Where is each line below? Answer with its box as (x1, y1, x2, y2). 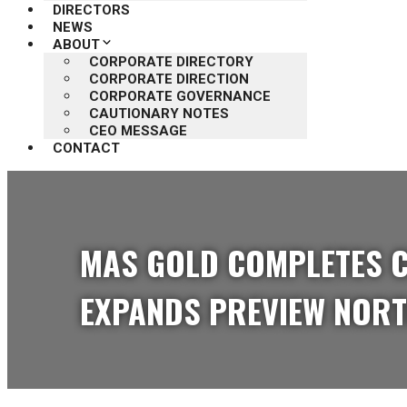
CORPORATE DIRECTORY (89, 54, 253, 70)
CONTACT (53, 140, 120, 156)
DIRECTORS (53, 2, 130, 18)
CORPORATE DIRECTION (89, 71, 249, 87)
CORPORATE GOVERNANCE (89, 88, 271, 104)
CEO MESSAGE (89, 123, 187, 139)
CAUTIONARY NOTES (89, 105, 229, 122)
